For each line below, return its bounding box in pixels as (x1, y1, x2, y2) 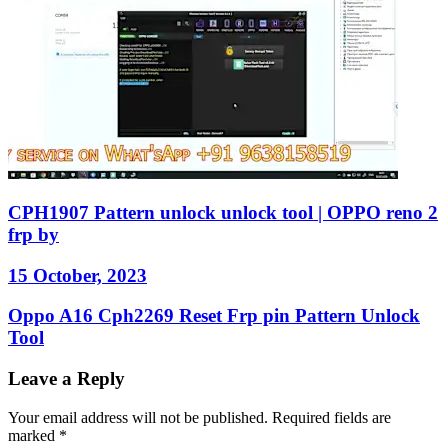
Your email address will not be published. (8, 408, 268, 426)
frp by (8, 223, 59, 245)
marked (8, 426, 59, 444)
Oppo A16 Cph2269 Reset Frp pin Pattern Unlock (8, 305, 420, 327)
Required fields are (272, 408, 391, 426)
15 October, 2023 (8, 264, 147, 286)
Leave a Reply (8, 368, 125, 390)
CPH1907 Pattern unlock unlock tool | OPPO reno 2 (8, 201, 438, 223)
